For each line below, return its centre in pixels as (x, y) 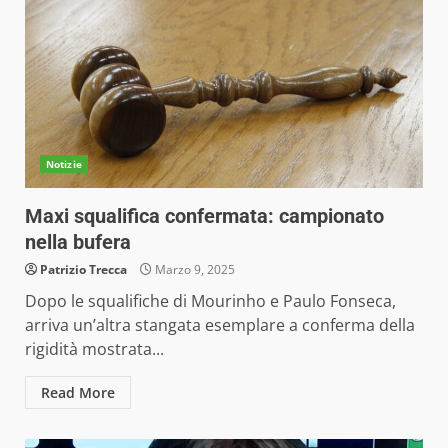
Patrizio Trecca (83, 269)
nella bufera (78, 242)
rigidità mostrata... (94, 349)
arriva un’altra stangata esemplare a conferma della (220, 325)
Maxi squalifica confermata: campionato (204, 216)
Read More (78, 392)
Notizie (64, 164)
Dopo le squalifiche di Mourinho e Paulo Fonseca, (210, 301)
